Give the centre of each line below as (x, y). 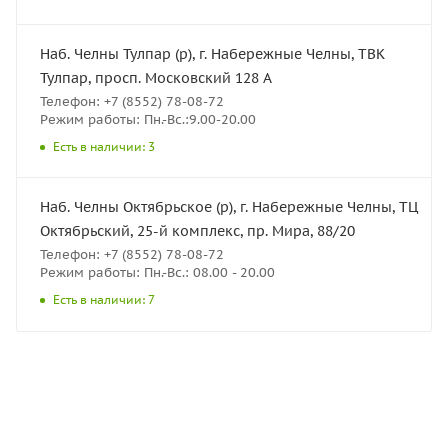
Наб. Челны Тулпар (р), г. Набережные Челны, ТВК (212, 53)
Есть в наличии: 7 (104, 299)
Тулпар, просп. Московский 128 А (156, 77)
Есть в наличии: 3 (104, 146)
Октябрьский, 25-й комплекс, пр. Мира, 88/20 (197, 230)
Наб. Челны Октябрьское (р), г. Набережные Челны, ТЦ (229, 206)
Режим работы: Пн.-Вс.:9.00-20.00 (148, 119)
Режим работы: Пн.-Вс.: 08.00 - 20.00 (157, 272)
